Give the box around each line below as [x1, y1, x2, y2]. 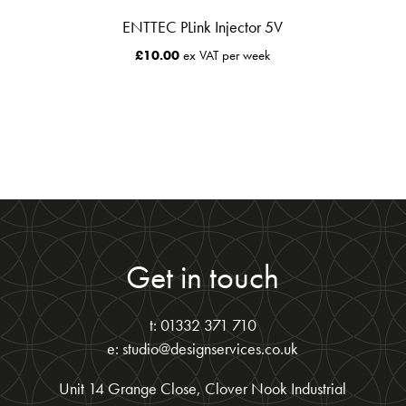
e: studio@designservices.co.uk [107, 339, 299, 360]
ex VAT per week [179, 45, 271, 64]
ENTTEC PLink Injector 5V [122, 16, 284, 37]
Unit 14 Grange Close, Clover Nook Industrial [59, 378, 347, 399]
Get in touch [126, 256, 280, 298]
